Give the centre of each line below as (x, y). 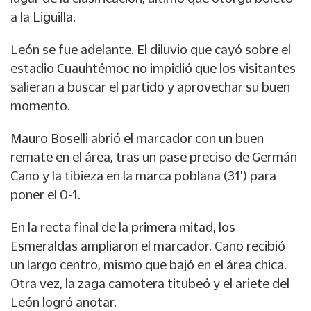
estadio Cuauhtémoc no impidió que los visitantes (153, 68)
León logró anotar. (64, 302)
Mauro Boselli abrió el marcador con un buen (137, 138)
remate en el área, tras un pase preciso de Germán (154, 157)
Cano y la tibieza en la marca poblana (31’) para (143, 176)
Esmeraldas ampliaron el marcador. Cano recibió (148, 246)
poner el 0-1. (45, 195)
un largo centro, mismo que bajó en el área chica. (149, 265)
